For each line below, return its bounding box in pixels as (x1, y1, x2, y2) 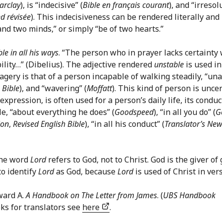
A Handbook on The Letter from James (26, 189, 157, 201)
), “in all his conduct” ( (85, 118, 165, 129)
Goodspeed (114, 106, 154, 117)
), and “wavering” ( (19, 82, 87, 94)
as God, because (54, 166, 117, 177)
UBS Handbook (163, 189, 216, 201)
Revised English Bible (13, 118, 85, 129)
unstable (154, 58, 184, 70)
